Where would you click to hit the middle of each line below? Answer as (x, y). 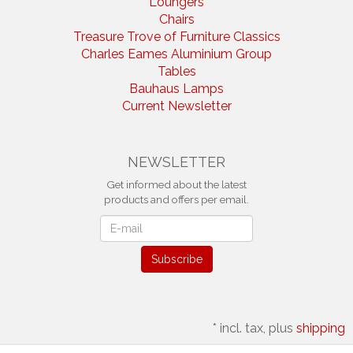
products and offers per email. (176, 200)
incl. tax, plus (258, 329)
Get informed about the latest (176, 185)
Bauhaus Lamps (176, 89)
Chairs (176, 20)
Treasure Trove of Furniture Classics (176, 37)
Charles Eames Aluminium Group (176, 54)
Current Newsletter (176, 106)
